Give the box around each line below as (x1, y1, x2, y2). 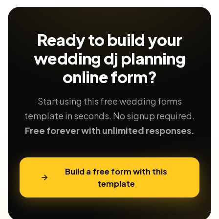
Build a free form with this (65, 166, 167, 176)
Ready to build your (37, 30, 182, 49)
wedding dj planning (34, 48, 185, 68)
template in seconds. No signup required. (24, 110, 195, 121)
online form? (62, 67, 157, 87)
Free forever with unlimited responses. (24, 125, 195, 136)
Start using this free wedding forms (37, 95, 182, 107)
